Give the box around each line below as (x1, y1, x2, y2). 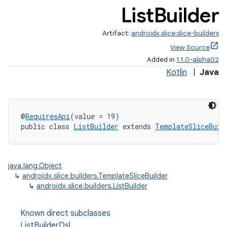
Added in (147, 55, 176, 64)
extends (119, 122, 155, 131)
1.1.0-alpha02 (176, 55, 219, 64)
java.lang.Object (8, 161, 62, 170)
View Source (170, 43, 210, 52)
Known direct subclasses (20, 208, 110, 218)
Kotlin (166, 67, 187, 78)
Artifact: (102, 29, 131, 37)
